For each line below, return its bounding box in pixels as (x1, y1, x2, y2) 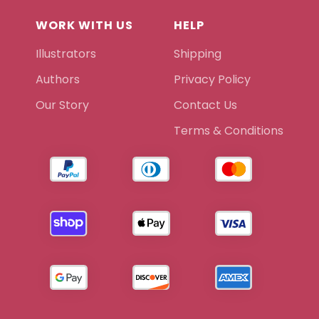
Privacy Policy (174, 71, 258, 88)
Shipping (174, 46, 221, 63)
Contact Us (174, 97, 237, 114)
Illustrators (36, 46, 96, 63)
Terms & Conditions (174, 122, 283, 140)
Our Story (36, 97, 89, 114)
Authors (36, 71, 80, 88)
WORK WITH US (36, 17, 133, 34)
